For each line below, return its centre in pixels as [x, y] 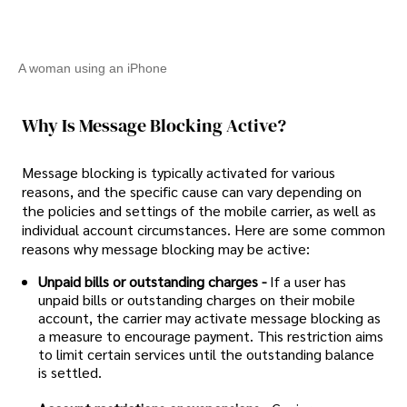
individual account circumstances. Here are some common [203, 230]
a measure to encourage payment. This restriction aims [211, 336]
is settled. [70, 372]
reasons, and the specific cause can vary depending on [192, 192]
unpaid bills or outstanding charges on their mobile [197, 300]
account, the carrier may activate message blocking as [209, 318]
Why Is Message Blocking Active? [154, 125]
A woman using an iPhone [93, 68]
